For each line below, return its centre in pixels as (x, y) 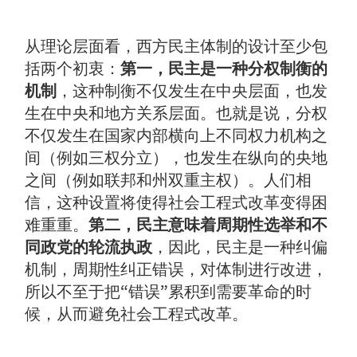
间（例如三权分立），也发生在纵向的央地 (177, 157)
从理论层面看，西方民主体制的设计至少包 (177, 46)
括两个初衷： (73, 68)
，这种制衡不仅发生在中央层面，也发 (192, 90)
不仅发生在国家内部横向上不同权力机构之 (177, 135)
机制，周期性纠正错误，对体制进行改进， (177, 269)
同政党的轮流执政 (89, 247)
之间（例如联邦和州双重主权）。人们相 (169, 180)
